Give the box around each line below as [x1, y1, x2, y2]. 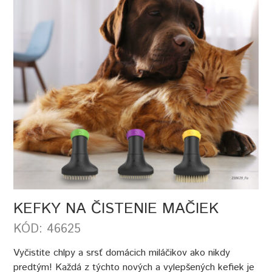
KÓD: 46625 [13, 220, 81, 238]
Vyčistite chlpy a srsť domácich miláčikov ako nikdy [13, 245, 231, 260]
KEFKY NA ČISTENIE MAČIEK [13, 197, 219, 220]
